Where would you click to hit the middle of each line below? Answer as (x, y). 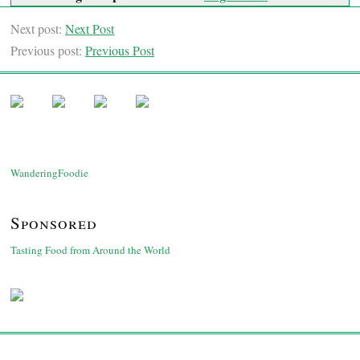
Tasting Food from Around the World (90, 250)
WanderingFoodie (49, 173)
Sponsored (54, 223)
